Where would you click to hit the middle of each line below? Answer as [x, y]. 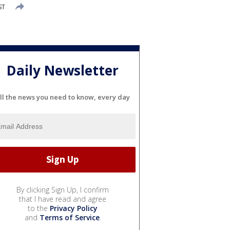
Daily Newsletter [63, 71]
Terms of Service [69, 217]
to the [39, 208]
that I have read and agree [63, 199]
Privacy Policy [74, 208]
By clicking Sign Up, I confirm [63, 189]
